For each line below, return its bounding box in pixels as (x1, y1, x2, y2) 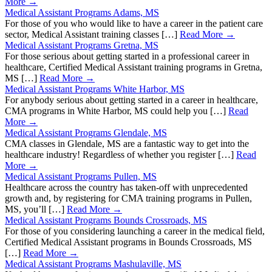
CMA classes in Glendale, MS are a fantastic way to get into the (5, 138, 249, 149)
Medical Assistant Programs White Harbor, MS (5, 84, 185, 95)
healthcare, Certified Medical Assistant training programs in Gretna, (5, 62, 262, 73)
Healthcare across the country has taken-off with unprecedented (5, 182, 248, 193)
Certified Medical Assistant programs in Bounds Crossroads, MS (5, 237, 252, 248)
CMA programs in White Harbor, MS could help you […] (5, 106, 228, 117)
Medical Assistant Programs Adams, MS (5, 7, 159, 18)
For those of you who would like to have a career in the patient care (5, 18, 263, 29)
